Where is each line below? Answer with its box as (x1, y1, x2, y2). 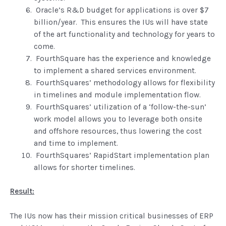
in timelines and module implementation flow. (33, 90, 201, 99)
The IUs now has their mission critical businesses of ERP (10, 211, 213, 220)
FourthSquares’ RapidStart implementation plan (33, 150, 209, 160)
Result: (10, 187, 34, 196)
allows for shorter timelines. (33, 162, 137, 172)
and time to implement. (33, 138, 122, 148)
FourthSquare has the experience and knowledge (33, 53, 211, 63)
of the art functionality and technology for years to (33, 29, 215, 39)
